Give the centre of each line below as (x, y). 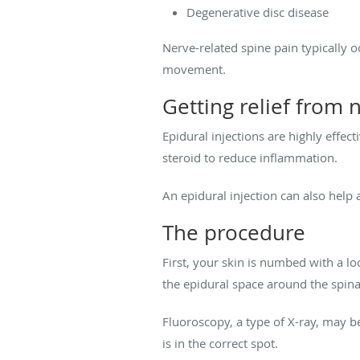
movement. (194, 70)
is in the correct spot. (220, 344)
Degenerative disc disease (258, 12)
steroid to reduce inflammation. (250, 158)
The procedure (234, 233)
